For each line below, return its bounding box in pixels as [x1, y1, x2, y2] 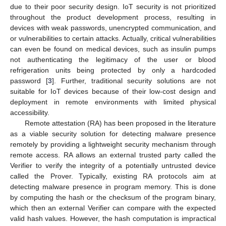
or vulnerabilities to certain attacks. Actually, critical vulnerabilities [10, 34, 216, 42]
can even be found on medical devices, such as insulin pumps [10, 44, 216, 53]
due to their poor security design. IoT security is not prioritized [10, 2, 216, 11]
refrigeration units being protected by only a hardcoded [10, 66, 216, 74]
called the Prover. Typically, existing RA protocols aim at [10, 172, 216, 180]
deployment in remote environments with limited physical [10, 97, 216, 106]
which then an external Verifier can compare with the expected [10, 203, 216, 212]
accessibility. [10, 108, 49, 117]
